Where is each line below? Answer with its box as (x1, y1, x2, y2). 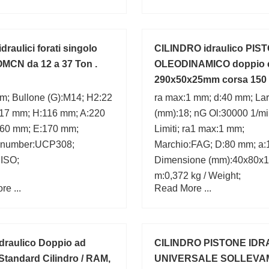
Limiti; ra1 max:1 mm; (154, 124, 244, 134)
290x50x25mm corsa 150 (154, 74, 267, 85)
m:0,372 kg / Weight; (154, 171, 241, 181)
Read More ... (154, 183, 211, 193)
